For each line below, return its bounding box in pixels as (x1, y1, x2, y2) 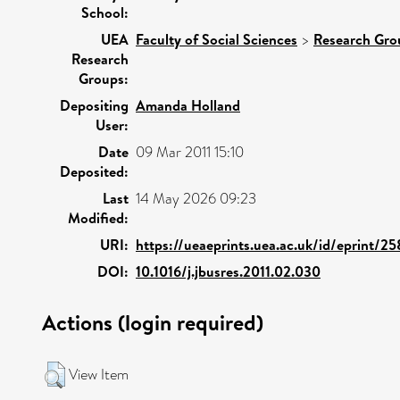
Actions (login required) (42, 306, 263, 337)
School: (81, 2, 129, 22)
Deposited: (60, 161, 129, 181)
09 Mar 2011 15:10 (136, 141, 244, 162)
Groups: (79, 68, 129, 88)
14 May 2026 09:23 (136, 187, 256, 209)
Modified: (68, 207, 129, 228)
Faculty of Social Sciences (136, 29, 297, 49)
